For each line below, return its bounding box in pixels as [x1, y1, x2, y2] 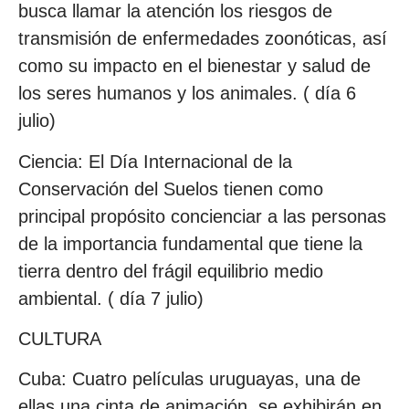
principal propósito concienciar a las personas [18, 205, 386, 226]
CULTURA [18, 328, 101, 349]
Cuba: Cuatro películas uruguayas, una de [18, 369, 361, 390]
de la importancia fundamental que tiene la [18, 233, 362, 254]
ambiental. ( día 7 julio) [18, 288, 204, 309]
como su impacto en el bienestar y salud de [18, 56, 371, 77]
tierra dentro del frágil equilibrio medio [18, 260, 323, 281]
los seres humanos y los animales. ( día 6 [18, 83, 356, 104]
